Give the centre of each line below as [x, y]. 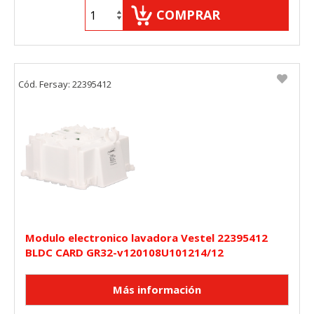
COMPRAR [188, 15]
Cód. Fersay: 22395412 [65, 84]
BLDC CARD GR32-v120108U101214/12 [124, 253]
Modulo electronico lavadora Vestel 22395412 [146, 238]
